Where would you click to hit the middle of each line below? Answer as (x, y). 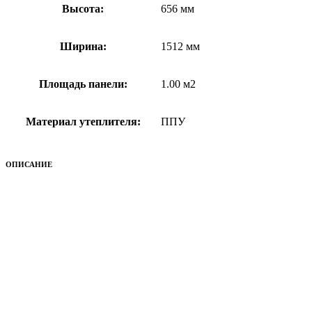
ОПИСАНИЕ (29, 165)
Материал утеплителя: (83, 122)
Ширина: (83, 47)
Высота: (83, 9)
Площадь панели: (83, 84)
